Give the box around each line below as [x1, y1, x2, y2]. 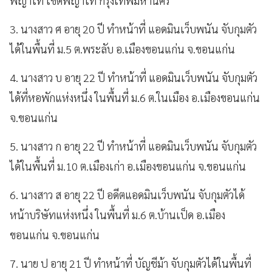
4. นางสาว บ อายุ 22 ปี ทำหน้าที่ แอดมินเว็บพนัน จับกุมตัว [10, 70, 257, 84]
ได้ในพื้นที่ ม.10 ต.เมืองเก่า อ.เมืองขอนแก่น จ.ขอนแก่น [10, 159, 246, 173]
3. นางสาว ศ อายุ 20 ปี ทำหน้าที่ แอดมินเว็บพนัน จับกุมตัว [10, 22, 257, 36]
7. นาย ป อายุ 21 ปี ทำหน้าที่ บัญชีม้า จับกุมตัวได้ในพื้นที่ [10, 256, 251, 270]
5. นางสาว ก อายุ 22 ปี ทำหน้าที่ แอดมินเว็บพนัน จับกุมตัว [10, 139, 257, 153]
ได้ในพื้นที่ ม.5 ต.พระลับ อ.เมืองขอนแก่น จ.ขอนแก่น [10, 42, 235, 56]
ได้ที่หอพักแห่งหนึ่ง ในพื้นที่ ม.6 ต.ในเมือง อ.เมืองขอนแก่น [10, 90, 260, 104]
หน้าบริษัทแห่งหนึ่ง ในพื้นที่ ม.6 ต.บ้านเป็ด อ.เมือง [10, 208, 225, 222]
